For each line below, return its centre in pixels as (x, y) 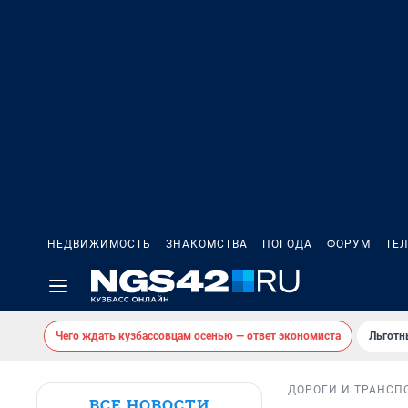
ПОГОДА (287, 244)
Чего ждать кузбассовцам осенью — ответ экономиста (198, 336)
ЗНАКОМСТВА (207, 244)
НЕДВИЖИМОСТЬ (99, 244)
